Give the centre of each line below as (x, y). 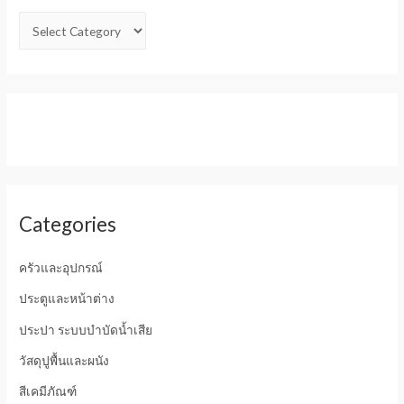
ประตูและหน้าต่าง (67, 298)
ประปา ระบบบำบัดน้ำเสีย (86, 329)
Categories (68, 225)
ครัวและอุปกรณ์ (61, 267)
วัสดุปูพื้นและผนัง (64, 360)
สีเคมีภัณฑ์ (48, 391)
